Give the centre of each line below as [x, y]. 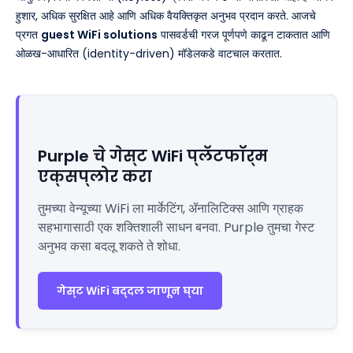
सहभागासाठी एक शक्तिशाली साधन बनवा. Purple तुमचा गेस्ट [176, 227]
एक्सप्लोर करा [95, 176]
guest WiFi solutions [99, 34]
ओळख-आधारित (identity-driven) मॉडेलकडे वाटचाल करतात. [149, 53]
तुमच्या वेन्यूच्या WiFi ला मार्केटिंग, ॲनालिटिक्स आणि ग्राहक [171, 208]
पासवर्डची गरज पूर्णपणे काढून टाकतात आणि [244, 34]
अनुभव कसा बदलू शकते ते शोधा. [109, 246]
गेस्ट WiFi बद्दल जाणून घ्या [130, 290]
